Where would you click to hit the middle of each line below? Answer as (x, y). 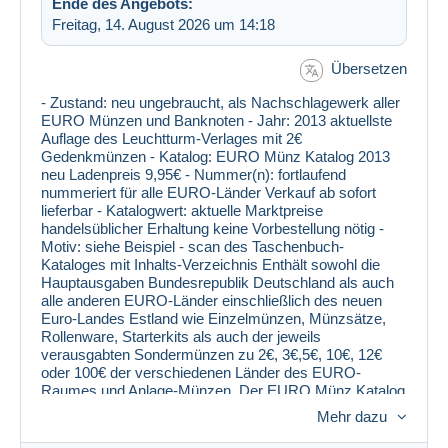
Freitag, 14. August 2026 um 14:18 (163, 25)
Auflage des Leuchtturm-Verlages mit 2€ (171, 138)
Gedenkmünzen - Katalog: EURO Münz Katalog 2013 (215, 156)
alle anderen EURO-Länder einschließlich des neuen (211, 300)
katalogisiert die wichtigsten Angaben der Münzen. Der (217, 408)
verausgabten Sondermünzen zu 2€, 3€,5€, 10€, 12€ (211, 354)
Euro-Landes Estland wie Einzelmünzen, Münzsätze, (213, 318)
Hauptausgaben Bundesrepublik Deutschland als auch (217, 282)
